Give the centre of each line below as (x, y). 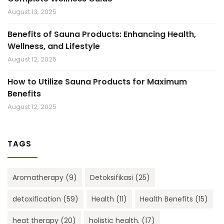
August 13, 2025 (32, 12)
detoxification (37, 199)
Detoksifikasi (111, 178)
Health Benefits (166, 199)
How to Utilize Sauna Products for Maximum (97, 82)
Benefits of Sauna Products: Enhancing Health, (102, 34)
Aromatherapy (38, 178)
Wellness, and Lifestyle (54, 46)
